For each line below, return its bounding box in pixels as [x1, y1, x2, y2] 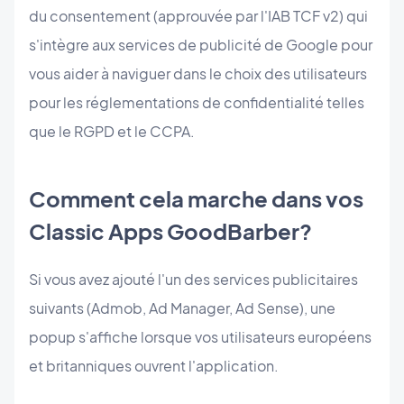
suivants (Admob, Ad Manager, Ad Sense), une [29, 298, 335, 318]
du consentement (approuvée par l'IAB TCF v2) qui [29, 6, 368, 26]
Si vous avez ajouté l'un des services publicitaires [29, 270, 358, 289]
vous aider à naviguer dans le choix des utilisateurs [29, 64, 367, 84]
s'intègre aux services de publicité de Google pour [29, 35, 372, 55]
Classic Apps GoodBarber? [29, 217, 312, 245]
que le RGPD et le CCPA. [29, 122, 195, 142]
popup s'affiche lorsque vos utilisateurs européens [29, 327, 372, 347]
